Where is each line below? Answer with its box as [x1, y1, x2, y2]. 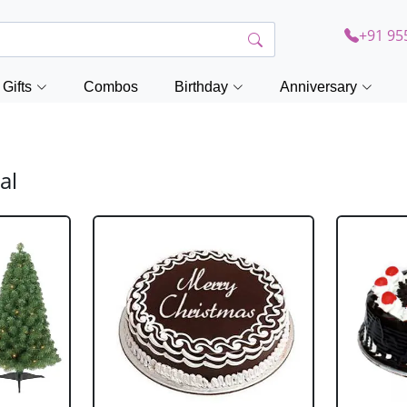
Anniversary [280, 79, 357, 94]
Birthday [174, 79, 228, 94]
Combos [84, 79, 138, 94]
